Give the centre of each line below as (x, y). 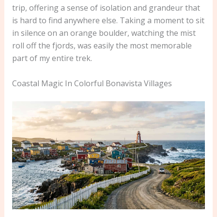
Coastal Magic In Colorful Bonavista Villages (92, 84)
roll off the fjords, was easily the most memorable (102, 46)
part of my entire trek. (52, 58)
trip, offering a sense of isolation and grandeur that (106, 8)
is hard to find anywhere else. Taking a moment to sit (108, 21)
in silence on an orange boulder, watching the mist (104, 33)
